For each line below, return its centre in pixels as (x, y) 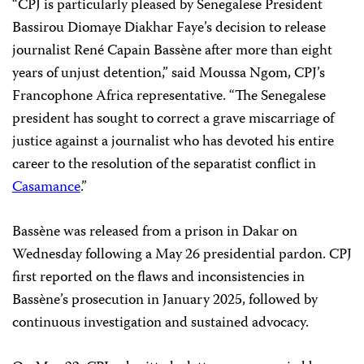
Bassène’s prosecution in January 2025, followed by (165, 301)
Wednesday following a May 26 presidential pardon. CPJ (182, 255)
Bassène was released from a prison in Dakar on (155, 232)
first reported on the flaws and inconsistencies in (158, 278)
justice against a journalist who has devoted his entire (173, 142)
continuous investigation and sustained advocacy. (160, 323)
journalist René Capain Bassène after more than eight (172, 51)
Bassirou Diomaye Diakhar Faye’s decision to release (169, 28)
